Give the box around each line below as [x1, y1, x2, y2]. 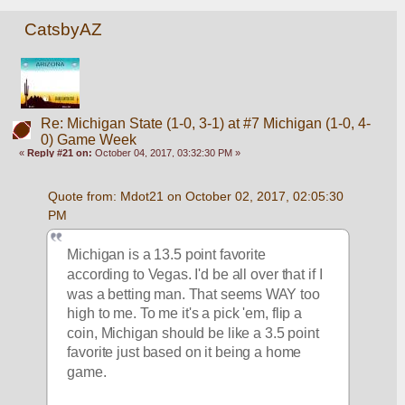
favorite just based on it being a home [67, 344, 302, 360]
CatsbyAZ [24, 20, 103, 40]
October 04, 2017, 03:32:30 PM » [92, 147, 241, 159]
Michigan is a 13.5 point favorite [67, 247, 267, 262]
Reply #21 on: [27, 147, 93, 159]
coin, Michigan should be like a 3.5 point [67, 325, 320, 340]
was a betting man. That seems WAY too [67, 286, 321, 301]
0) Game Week [40, 132, 137, 148]
